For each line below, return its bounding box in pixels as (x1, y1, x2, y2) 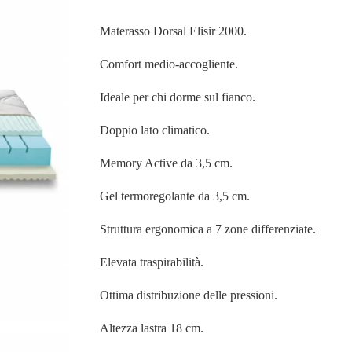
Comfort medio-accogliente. (100, 57, 239, 71)
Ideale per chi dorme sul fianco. (100, 90, 256, 104)
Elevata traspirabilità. (100, 255, 204, 269)
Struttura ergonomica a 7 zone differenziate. (100, 222, 317, 236)
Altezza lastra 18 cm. (100, 321, 204, 335)
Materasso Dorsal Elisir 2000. (100, 24, 247, 38)
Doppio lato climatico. (100, 123, 211, 137)
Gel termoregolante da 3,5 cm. (100, 189, 251, 203)
